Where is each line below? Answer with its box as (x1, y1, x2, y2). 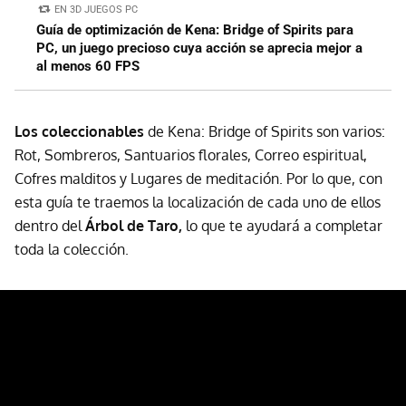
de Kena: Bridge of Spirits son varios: (148, 121, 385, 140)
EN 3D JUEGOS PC (54, 3, 139, 15)
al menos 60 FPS (36, 57, 140, 74)
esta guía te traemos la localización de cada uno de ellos (14, 192, 381, 211)
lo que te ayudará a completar (182, 216, 382, 235)
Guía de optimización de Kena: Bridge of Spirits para (36, 21, 353, 38)
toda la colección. (14, 239, 129, 258)
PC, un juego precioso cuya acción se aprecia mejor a (36, 39, 362, 56)
